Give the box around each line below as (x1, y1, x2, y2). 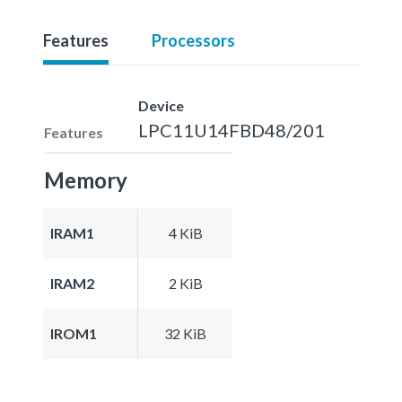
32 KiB (164, 324, 206, 342)
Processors (152, 30, 235, 50)
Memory (44, 166, 127, 193)
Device (138, 96, 184, 114)
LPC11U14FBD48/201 (138, 118, 325, 141)
